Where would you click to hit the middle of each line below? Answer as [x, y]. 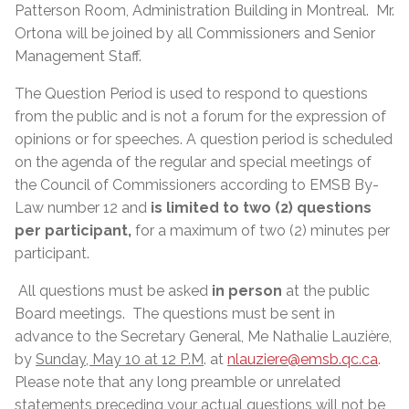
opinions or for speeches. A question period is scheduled [204, 139]
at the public [326, 290]
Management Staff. [78, 56]
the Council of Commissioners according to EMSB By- [197, 184]
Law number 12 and [83, 207]
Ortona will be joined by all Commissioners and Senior [195, 33]
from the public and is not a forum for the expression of [200, 116]
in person [247, 290]
